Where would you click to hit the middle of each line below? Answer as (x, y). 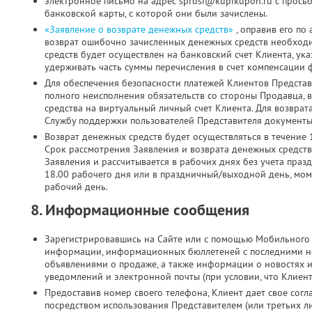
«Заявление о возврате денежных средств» (140, 29)
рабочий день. (76, 187)
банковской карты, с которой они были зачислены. (156, 13)
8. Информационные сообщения (140, 210)
